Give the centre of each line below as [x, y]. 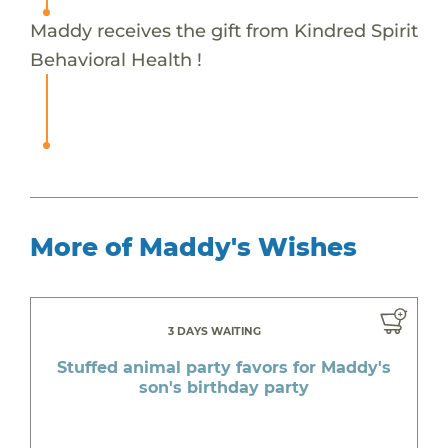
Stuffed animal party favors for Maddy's [224, 367]
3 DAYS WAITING [214, 331]
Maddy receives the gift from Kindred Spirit [223, 30]
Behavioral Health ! [115, 59]
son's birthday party [224, 387]
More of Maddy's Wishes [193, 246]
